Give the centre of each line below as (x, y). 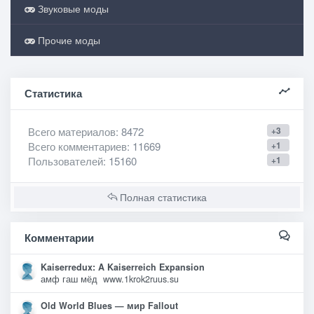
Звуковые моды (72, 8)
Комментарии (59, 238)
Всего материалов (72, 131)
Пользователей (66, 161)
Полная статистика (162, 197)
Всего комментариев (77, 146)
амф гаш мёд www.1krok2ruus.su (110, 279)
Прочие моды (68, 40)
